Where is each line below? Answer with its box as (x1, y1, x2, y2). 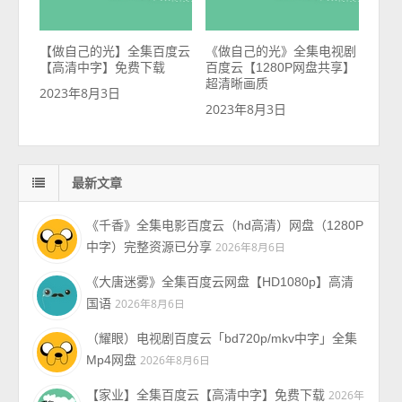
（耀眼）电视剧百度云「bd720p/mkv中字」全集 (86, 331, 358, 346)
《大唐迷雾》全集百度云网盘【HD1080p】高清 (86, 275, 354, 290)
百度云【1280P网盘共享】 (205, 60, 356, 75)
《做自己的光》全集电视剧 (205, 44, 357, 59)
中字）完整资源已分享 (86, 240, 213, 255)
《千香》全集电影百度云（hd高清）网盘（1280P (86, 218, 364, 233)
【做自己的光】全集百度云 (39, 44, 190, 59)
